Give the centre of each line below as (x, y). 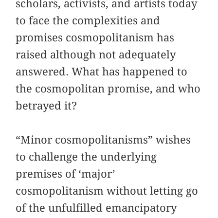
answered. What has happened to (102, 72)
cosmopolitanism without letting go (107, 191)
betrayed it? (46, 106)
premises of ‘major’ (66, 174)
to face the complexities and (88, 21)
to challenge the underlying (86, 157)
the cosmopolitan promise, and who (108, 89)
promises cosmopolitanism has (95, 38)
